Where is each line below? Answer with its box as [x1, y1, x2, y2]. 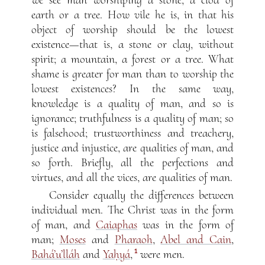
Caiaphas [96, 217, 138, 232]
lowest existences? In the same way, [31, 81, 234, 96]
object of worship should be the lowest [31, 22, 234, 37]
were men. [137, 247, 185, 261]
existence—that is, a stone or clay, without [31, 37, 234, 51]
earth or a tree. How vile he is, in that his [31, 7, 234, 22]
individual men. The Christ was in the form [31, 202, 234, 217]
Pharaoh [114, 232, 153, 247]
